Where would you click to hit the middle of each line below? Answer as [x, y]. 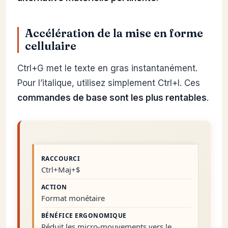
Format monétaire [73, 198]
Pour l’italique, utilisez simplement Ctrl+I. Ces [109, 83]
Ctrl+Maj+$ [61, 169]
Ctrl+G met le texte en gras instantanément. [107, 68]
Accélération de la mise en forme [114, 34]
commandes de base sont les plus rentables [112, 98]
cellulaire [51, 46]
